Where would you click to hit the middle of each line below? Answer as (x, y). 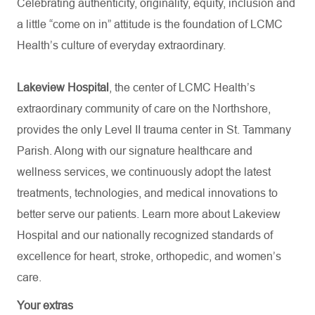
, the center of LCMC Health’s (182, 88)
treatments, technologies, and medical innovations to (147, 193)
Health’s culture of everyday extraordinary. (121, 45)
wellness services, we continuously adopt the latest (144, 172)
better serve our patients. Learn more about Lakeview (149, 214)
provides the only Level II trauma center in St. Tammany (154, 130)
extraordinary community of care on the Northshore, (144, 109)
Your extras (45, 306)
